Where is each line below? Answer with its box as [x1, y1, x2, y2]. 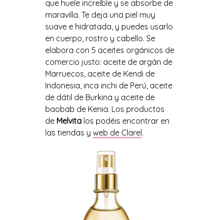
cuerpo [54, 33, 82, 44]
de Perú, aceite [118, 81, 172, 91]
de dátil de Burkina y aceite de [45, 92, 155, 103]
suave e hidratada [45, 22, 111, 32]
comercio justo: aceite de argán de [45, 57, 172, 67]
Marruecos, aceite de [45, 69, 123, 79]
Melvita [56, 116, 82, 126]
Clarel [121, 128, 142, 138]
